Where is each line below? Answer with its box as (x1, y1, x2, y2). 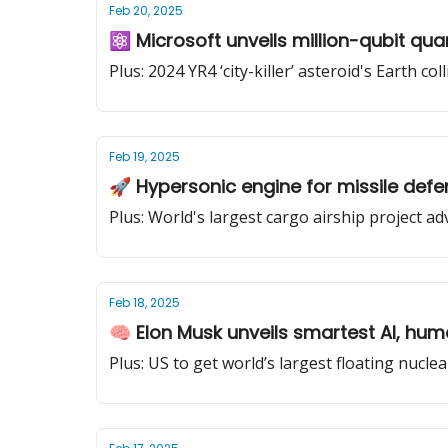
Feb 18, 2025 (109, 294, 180, 311)
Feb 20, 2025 (109, 2, 183, 19)
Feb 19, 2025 (109, 148, 180, 165)
